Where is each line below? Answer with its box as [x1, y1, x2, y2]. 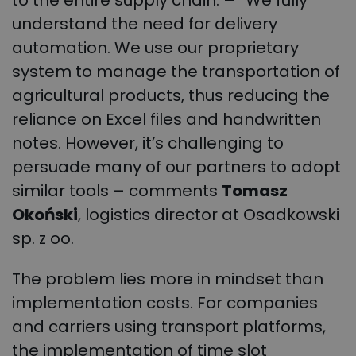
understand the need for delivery [12, 12, 277, 35]
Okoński [12, 203, 78, 226]
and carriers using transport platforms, [12, 315, 326, 339]
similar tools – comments [12, 179, 222, 202]
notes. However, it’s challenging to [12, 131, 284, 154]
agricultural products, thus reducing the [12, 83, 330, 106]
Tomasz [222, 179, 288, 202]
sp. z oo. [12, 226, 74, 250]
